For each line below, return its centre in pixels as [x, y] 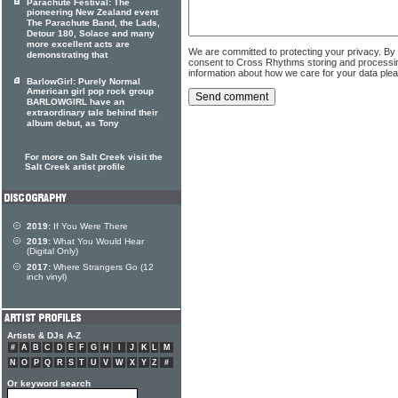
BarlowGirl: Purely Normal [84, 81]
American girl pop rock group [90, 92]
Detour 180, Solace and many [91, 34]
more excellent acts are [78, 44]
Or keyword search [49, 383]
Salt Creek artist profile [75, 167]
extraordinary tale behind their [92, 113]
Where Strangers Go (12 [102, 267]
